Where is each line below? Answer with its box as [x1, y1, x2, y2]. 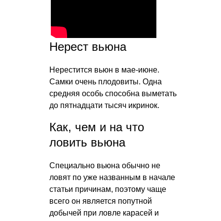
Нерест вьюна [49, 39, 126, 53]
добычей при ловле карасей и [49, 208, 159, 217]
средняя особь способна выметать [49, 89, 177, 98]
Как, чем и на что [49, 120, 144, 134]
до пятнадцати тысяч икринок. [49, 101, 159, 110]
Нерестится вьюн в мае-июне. [49, 65, 159, 74]
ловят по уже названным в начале [49, 173, 175, 182]
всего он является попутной [49, 196, 152, 205]
